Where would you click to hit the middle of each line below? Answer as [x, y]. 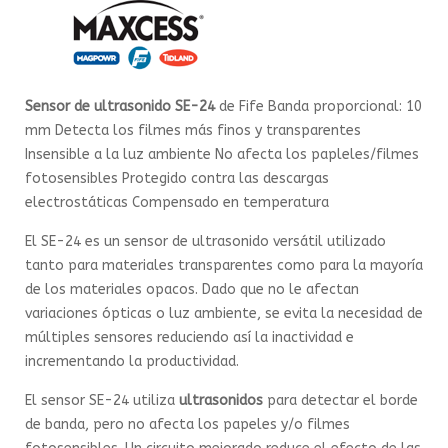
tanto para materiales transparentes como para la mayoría [224, 265]
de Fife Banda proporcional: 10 [318, 106]
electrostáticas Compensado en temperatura [177, 202]
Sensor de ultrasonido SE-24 [120, 106]
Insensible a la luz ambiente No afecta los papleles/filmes [222, 154]
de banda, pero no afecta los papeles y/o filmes [187, 424]
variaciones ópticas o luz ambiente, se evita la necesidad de [224, 313]
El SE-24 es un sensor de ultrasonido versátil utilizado [205, 241]
